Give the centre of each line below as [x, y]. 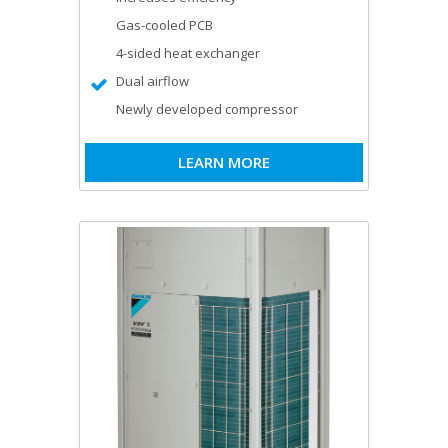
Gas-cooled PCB [164, 24]
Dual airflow [152, 80]
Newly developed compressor [207, 108]
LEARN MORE [224, 161]
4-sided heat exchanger [188, 52]
